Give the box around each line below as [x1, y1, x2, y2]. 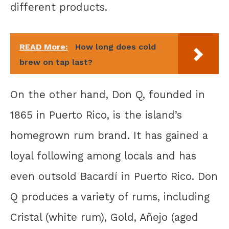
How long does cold [75, 42, 156, 52]
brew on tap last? [19, 57, 93, 67]
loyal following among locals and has [10, 150, 196, 163]
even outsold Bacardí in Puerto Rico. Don [10, 170, 218, 183]
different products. [10, 1, 107, 14]
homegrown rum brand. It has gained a [10, 129, 208, 142]
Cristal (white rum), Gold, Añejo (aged [10, 211, 198, 224]
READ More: [19, 42, 68, 52]
